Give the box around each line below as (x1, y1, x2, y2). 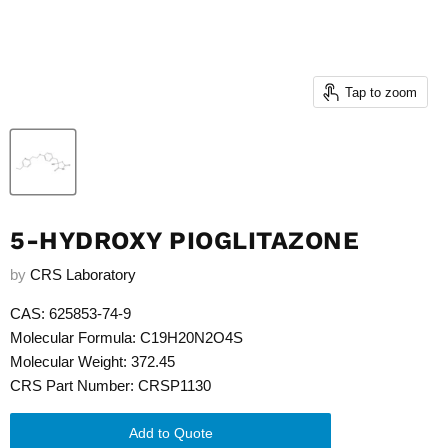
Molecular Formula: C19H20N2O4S (10, 329, 243, 347)
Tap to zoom (344, 84, 417, 100)
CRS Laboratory (30, 266, 136, 284)
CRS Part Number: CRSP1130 (10, 377, 211, 395)
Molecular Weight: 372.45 (10, 353, 175, 371)
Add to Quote (128, 425, 213, 442)
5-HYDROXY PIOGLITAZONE (10, 225, 359, 255)
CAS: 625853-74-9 (10, 305, 131, 323)
